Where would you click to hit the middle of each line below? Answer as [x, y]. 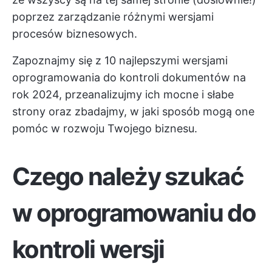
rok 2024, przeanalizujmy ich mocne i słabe [123, 94]
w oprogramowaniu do [134, 213]
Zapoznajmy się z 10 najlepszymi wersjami [120, 60]
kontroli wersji [88, 249]
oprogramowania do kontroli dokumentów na [129, 77]
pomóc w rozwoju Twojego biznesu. [105, 128]
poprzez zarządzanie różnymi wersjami [113, 17]
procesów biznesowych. [75, 34]
